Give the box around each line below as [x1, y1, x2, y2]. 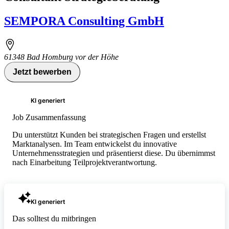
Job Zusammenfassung [12, 112, 86, 122]
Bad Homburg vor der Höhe [27, 52, 119, 61]
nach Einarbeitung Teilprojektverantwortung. [12, 157, 157, 167]
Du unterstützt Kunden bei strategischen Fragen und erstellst [12, 130, 206, 139]
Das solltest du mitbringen [12, 214, 96, 223]
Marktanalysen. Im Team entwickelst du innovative [12, 139, 177, 148]
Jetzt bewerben [13, 67, 72, 76]
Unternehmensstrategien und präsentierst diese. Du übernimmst [12, 148, 215, 157]
